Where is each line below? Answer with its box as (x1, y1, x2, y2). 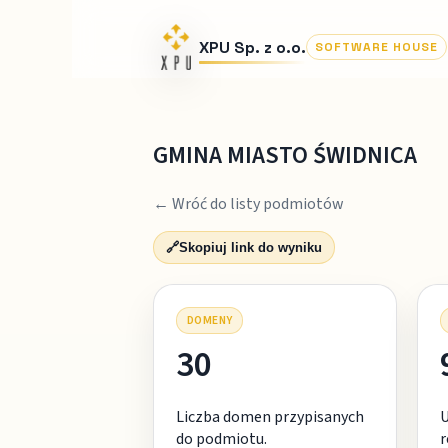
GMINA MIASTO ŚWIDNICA (152, 137, 417, 173)
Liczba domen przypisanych (175, 405, 364, 428)
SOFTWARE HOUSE (314, 39, 438, 55)
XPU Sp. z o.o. (198, 36, 306, 58)
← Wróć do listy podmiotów (152, 192, 344, 215)
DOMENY (186, 311, 233, 329)
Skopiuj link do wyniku (178, 239, 322, 255)
